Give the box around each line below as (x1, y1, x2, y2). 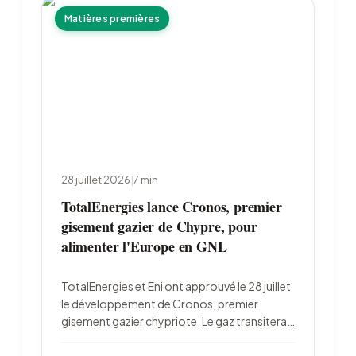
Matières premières (64, 13, 161, 25)
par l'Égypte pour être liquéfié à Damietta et (61, 331, 284, 346)
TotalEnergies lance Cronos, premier (61, 196, 282, 217)
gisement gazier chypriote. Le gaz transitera (61, 314, 287, 328)
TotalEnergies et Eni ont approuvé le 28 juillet (61, 279, 291, 293)
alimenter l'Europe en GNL (61, 236, 227, 257)
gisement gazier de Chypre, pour (61, 216, 257, 237)
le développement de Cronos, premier (61, 296, 258, 311)
